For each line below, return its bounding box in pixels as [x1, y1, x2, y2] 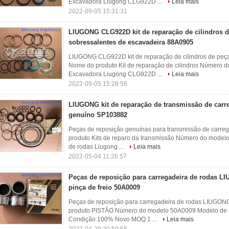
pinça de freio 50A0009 [68, 184, 140, 191]
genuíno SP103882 [68, 111, 127, 119]
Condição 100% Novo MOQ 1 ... [68, 216, 158, 223]
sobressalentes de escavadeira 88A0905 [68, 38, 193, 46]
